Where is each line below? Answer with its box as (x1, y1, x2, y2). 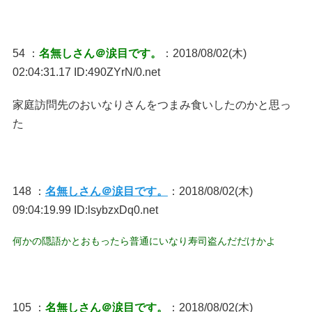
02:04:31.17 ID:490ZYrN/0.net (12, 66, 160, 78)
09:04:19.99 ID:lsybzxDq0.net (12, 204, 158, 216)
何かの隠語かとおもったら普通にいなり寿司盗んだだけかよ (12, 235, 276, 247)
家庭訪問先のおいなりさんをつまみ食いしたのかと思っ (12, 99, 291, 111)
